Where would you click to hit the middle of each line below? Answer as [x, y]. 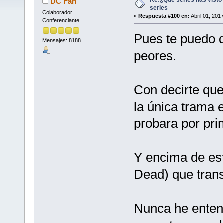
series [159, 8]
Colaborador [57, 12]
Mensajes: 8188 [61, 41]
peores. [155, 56]
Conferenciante [60, 20]
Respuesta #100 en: [164, 16]
